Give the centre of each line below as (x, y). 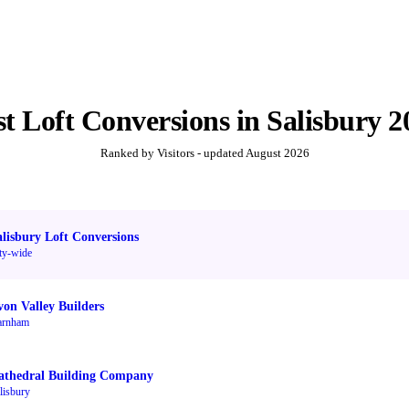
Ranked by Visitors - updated (173, 153)
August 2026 (277, 153)
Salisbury (324, 121)
